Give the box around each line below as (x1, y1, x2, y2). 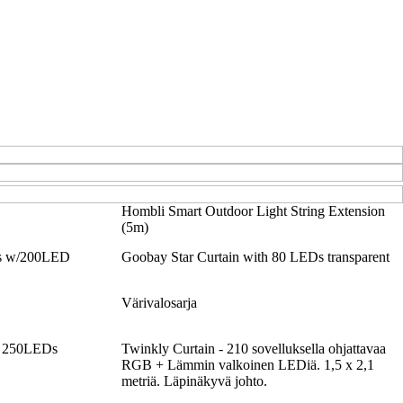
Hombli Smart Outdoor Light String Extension (121, 202, 385, 219)
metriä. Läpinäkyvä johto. (121, 372, 267, 389)
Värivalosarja (121, 294, 197, 310)
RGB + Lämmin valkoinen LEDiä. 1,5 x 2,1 (121, 356, 374, 372)
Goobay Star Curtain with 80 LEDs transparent (121, 248, 390, 264)
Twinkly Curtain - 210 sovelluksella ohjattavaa (121, 340, 386, 356)
